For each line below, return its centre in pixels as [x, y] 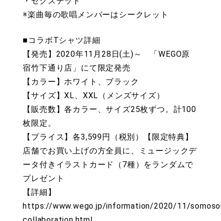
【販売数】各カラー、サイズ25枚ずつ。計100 [110, 110]
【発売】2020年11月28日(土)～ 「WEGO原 [107, 54]
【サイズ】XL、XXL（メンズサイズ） [94, 96]
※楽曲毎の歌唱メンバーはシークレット [96, 15]
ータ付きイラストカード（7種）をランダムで [108, 165]
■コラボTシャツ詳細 [62, 40]
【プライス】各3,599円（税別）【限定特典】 [108, 137]
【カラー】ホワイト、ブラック [81, 82]
